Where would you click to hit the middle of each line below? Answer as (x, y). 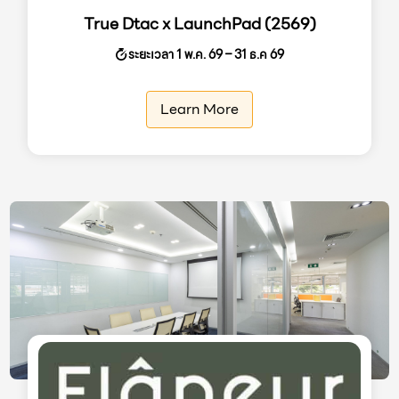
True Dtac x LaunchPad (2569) (199, 23)
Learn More (199, 109)
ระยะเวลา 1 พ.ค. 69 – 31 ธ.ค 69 (206, 54)
